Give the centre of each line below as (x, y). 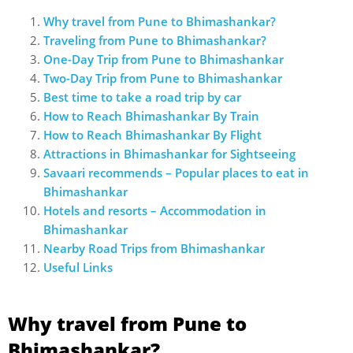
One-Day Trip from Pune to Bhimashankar (163, 59)
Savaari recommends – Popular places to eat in (176, 173)
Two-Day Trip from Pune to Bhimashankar (163, 78)
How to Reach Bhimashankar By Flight (152, 135)
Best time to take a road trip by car (142, 97)
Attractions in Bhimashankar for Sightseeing (169, 154)
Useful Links (78, 268)
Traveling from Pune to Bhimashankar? (155, 41)
